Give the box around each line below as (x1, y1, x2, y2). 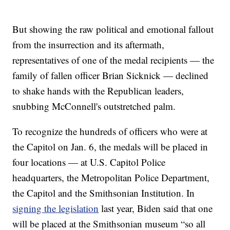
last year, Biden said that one (99, 201, 213, 215)
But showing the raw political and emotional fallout (12, 22, 214, 35)
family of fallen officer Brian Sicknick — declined (12, 68, 209, 82)
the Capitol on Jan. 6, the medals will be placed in (12, 140, 208, 153)
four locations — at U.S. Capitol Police (12, 155, 166, 168)
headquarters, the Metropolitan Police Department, (12, 170, 210, 184)
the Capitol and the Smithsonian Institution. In (12, 186, 195, 199)
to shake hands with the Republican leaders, (12, 84, 184, 97)
